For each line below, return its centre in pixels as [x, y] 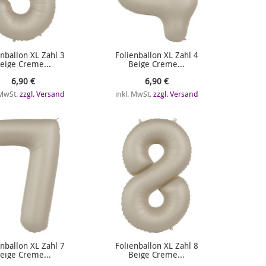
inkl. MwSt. [134, 94]
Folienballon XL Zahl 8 [156, 246]
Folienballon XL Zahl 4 [156, 55]
